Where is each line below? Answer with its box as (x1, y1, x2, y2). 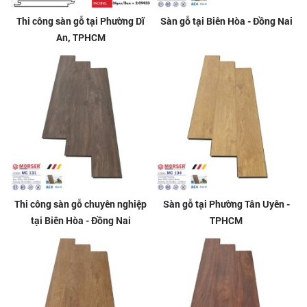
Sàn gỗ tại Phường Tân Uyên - (162, 197, 290, 211)
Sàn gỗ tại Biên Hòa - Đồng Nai (160, 14, 293, 27)
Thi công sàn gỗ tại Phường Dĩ (16, 14, 145, 27)
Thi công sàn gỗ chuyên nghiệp (14, 197, 147, 211)
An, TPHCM (56, 30, 106, 44)
